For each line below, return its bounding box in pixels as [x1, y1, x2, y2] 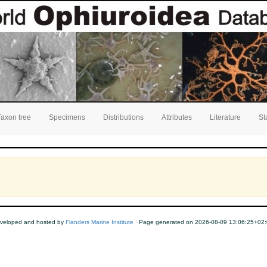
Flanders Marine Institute [65, 219, 133, 225]
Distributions [103, 113, 144, 122]
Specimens [49, 113, 85, 122]
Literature [210, 113, 241, 122]
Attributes [162, 113, 192, 122]
